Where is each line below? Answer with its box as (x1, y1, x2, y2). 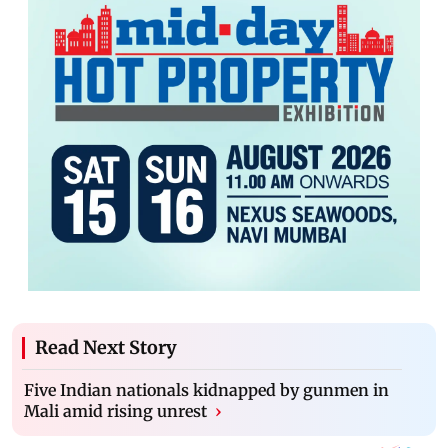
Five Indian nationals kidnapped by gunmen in (24, 379, 389, 400)
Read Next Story (35, 335, 177, 359)
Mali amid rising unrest (24, 400, 211, 421)
